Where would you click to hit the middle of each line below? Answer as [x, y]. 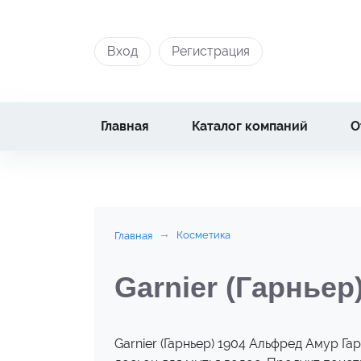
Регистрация [211, 51]
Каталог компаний [250, 126]
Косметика [203, 235]
